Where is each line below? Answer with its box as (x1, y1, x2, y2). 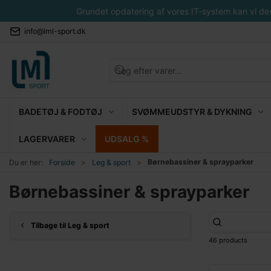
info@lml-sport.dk (24, 27, 86, 36)
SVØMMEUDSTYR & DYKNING (131, 106, 252, 117)
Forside (49, 157, 75, 167)
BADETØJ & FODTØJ (19, 106, 102, 117)
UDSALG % (104, 133, 149, 144)
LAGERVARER (19, 133, 75, 144)
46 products (209, 236, 247, 244)
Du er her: (9, 157, 43, 167)
